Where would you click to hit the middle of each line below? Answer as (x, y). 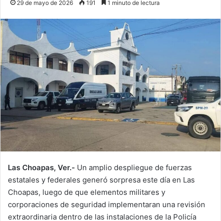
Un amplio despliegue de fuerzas (133, 167)
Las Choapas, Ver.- (41, 167)
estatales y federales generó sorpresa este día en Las (101, 180)
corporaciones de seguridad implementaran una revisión (107, 204)
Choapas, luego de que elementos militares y (87, 192)
